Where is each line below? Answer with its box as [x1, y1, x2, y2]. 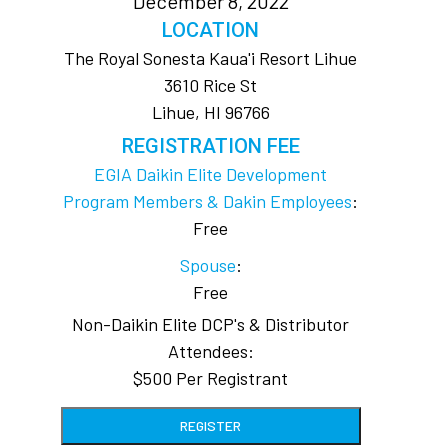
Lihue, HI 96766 [151, 101, 270, 123]
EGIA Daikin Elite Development [94, 163, 328, 185]
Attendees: [167, 340, 254, 362]
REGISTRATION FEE [121, 134, 300, 158]
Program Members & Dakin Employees [63, 190, 353, 212]
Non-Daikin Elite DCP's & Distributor [72, 313, 350, 335]
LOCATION [162, 18, 260, 42]
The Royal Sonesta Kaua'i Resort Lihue [64, 47, 358, 69]
